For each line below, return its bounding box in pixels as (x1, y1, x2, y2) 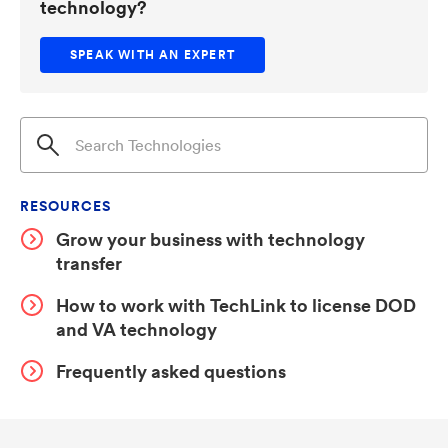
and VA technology (56, 317, 217, 341)
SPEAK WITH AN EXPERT (70, 46, 235, 64)
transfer (56, 251, 122, 275)
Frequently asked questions (56, 359, 286, 383)
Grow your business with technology (56, 227, 365, 251)
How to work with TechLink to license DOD (56, 293, 416, 317)
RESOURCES (20, 196, 112, 216)
